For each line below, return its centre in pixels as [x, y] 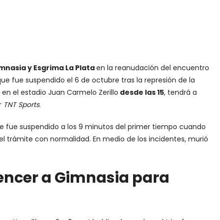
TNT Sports [21, 105]
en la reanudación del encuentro [152, 68]
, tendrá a [180, 92]
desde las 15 [141, 92]
